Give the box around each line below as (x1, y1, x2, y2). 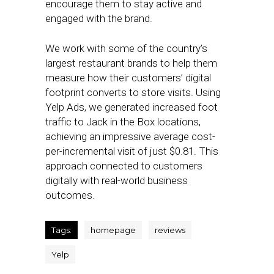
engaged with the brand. (45, 12, 152, 24)
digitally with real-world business (45, 174, 188, 187)
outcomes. (45, 189, 95, 201)
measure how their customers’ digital (45, 72, 211, 84)
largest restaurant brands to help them (45, 57, 217, 69)
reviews (155, 225, 185, 235)
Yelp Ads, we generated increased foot (45, 101, 218, 113)
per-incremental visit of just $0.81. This (45, 145, 218, 157)
